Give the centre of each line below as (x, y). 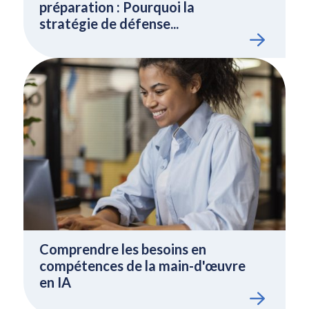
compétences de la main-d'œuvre (142, 266)
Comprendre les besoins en (122, 249)
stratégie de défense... (109, 23)
